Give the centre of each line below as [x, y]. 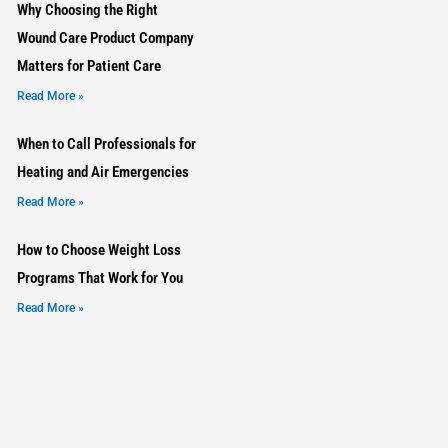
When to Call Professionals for [107, 143]
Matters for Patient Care [89, 65]
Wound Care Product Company [106, 37]
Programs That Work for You [100, 277]
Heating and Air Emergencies [103, 171]
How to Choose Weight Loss [99, 249]
